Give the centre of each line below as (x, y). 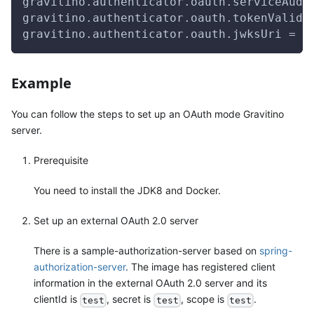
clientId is (57, 299)
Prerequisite (61, 161)
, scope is (204, 299)
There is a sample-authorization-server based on (146, 251)
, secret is (130, 299)
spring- (276, 251)
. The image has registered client (200, 267)
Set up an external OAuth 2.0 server (116, 221)
